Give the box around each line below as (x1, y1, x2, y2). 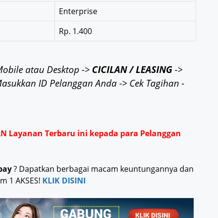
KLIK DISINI (42, 175, 86, 186)
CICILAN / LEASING (92, 63, 172, 76)
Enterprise (59, 6, 97, 17)
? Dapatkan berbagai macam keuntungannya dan (12, 163, 194, 175)
